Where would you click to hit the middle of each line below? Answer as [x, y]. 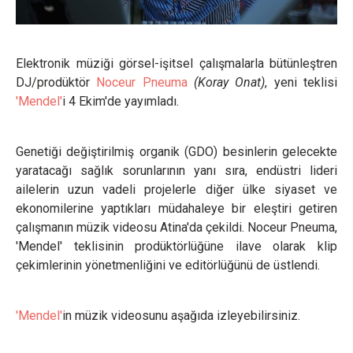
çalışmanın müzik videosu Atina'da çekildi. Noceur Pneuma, [176, 228]
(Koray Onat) [230, 83]
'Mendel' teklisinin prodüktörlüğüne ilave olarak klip [176, 247]
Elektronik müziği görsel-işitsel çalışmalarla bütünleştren [176, 64]
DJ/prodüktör [56, 83]
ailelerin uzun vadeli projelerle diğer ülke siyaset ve [176, 190]
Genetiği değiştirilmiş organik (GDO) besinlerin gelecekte [176, 152]
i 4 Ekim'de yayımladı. [121, 102]
